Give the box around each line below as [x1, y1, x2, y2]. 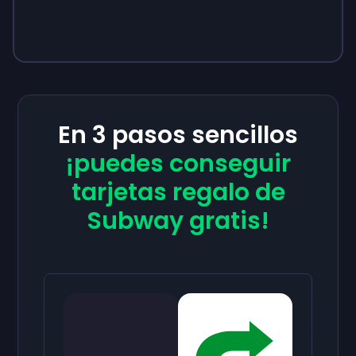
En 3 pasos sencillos [58, 118, 298, 152]
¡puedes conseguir [65, 147, 291, 180]
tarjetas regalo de [71, 176, 285, 209]
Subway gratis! [87, 204, 269, 238]
